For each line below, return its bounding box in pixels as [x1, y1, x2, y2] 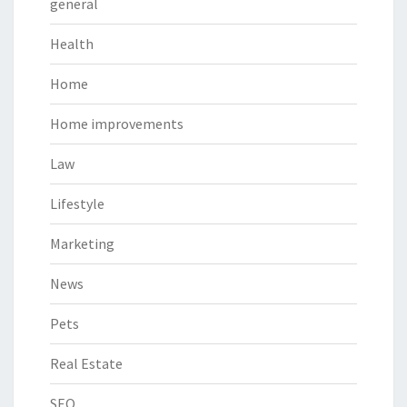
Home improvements [50, 114, 184, 133]
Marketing [50, 233, 114, 253]
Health [50, 34, 94, 53]
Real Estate [50, 353, 123, 372]
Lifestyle [50, 194, 104, 213]
